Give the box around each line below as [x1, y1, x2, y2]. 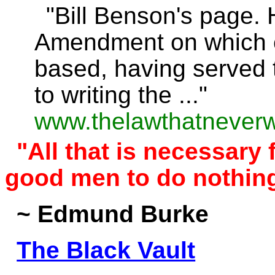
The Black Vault [17, 236, 196, 263]
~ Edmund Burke [17, 200, 209, 227]
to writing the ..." [34, 82, 207, 109]
